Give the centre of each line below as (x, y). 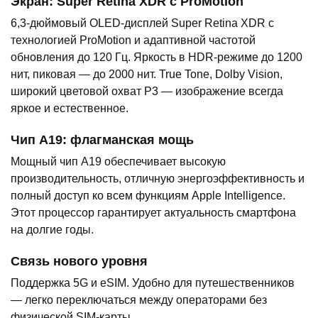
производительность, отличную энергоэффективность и (158, 179)
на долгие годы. (52, 230)
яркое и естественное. (70, 109)
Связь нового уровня (79, 262)
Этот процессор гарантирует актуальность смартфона (153, 213)
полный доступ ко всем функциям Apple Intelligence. (148, 196)
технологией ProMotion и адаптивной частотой (133, 40)
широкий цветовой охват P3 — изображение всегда (147, 92)
